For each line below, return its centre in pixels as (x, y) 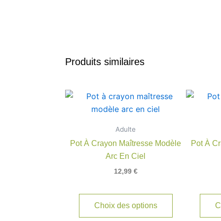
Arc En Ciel (126, 156)
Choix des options (126, 205)
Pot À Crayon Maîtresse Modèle (126, 143)
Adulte (126, 129)
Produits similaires (105, 61)
